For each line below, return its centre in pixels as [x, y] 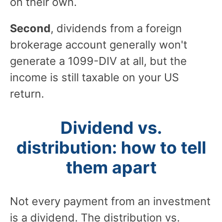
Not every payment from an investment [110, 201]
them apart [111, 167]
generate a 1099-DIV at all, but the [98, 61]
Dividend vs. [111, 127]
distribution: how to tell [111, 147]
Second [30, 28]
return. [27, 93]
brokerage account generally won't [99, 44]
